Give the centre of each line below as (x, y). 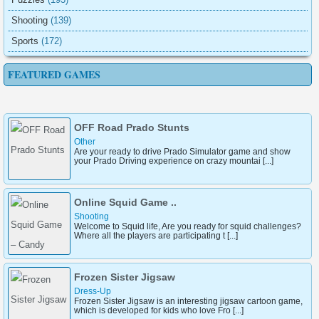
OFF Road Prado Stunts (132, 172)
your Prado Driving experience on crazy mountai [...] (174, 205)
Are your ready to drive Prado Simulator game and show (182, 196)
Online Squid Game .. (125, 247)
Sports (25, 41)
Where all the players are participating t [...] (156, 280)
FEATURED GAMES (54, 74)
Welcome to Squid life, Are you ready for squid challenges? (188, 271)
